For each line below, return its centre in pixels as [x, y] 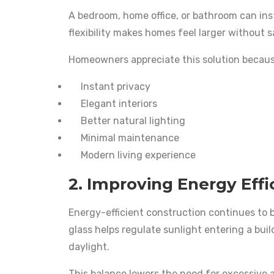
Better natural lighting [133, 120]
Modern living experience [138, 155]
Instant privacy [116, 86]
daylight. [89, 246]
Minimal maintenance [130, 138]
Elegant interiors [119, 103]
